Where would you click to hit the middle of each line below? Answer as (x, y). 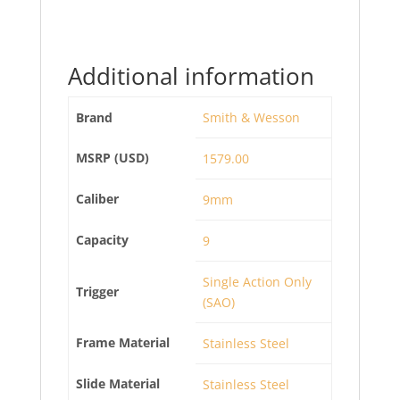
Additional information (191, 76)
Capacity (102, 240)
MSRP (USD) (112, 158)
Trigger (97, 292)
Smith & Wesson (251, 117)
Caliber (97, 199)
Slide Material (118, 383)
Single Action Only (257, 282)
